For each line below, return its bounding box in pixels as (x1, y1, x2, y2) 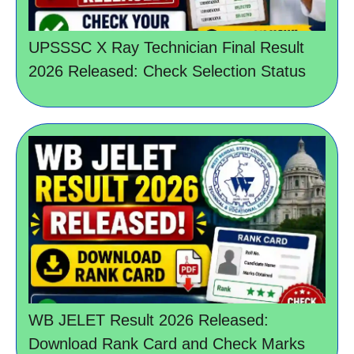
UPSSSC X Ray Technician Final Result (28, 39, 304, 57)
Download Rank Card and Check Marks (28, 334, 305, 352)
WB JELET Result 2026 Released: (28, 311, 269, 329)
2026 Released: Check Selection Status (28, 62, 306, 81)
